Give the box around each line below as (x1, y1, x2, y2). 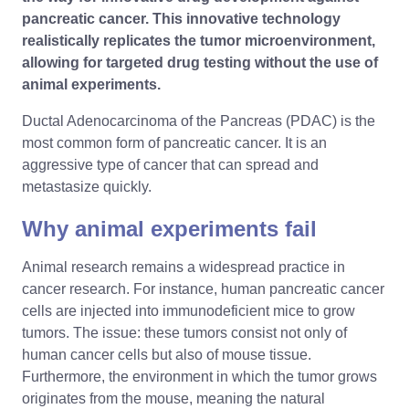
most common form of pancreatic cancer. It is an (22, 135, 327, 151)
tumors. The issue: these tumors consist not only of (22, 324, 347, 341)
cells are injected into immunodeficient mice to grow (22, 302, 355, 319)
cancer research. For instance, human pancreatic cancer (22, 280, 384, 297)
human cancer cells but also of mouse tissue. (22, 346, 311, 362)
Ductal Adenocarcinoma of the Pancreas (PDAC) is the (22, 113, 375, 129)
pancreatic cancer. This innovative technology (22, 11, 341, 26)
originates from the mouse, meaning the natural (22, 390, 325, 406)
